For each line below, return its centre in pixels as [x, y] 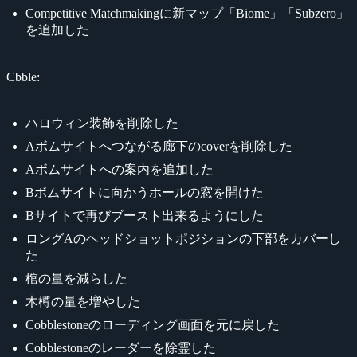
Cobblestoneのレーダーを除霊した [121, 347]
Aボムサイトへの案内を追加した [120, 169]
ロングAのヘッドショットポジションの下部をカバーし [183, 238]
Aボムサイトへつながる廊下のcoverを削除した [159, 146]
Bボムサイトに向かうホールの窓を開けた [145, 192]
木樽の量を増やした [83, 301]
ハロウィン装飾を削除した [102, 123]
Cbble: [23, 76]
